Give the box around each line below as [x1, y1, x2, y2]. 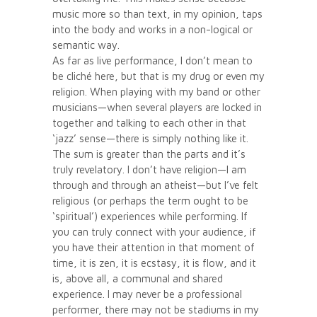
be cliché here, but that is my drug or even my [52, 69, 265, 82]
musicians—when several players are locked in [52, 100, 262, 113]
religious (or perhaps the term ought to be [52, 194, 248, 207]
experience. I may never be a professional [52, 287, 242, 300]
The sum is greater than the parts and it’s [52, 147, 246, 160]
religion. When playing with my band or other [52, 85, 260, 98]
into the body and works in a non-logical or [52, 23, 253, 35]
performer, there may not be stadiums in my [52, 303, 259, 316]
